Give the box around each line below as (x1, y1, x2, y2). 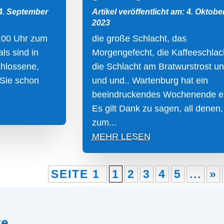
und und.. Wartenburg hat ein (91, 75, 208, 85)
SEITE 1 (50, 167, 104, 180)
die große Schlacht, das (91, 33, 186, 43)
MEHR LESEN (91, 131, 150, 141)
